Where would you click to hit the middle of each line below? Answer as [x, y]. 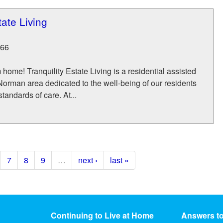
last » [119, 160]
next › [88, 160]
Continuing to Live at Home [102, 215]
